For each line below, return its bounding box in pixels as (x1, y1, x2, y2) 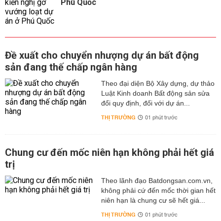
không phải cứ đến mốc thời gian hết (101, 186, 216, 194)
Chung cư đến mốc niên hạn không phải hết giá (5, 147, 214, 158)
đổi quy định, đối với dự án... (101, 99, 190, 107)
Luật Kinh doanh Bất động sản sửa (101, 89, 210, 97)
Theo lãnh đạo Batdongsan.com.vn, (101, 177, 213, 184)
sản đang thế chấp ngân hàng (5, 61, 137, 73)
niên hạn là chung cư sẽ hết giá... (101, 196, 205, 204)
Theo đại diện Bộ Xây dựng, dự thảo (101, 79, 215, 87)
